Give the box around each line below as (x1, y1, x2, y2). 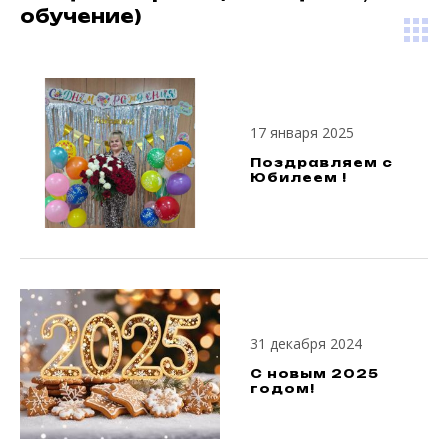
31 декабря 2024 (250, 334, 362, 353)
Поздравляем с (250, 155, 393, 170)
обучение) (20, 5, 141, 27)
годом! (250, 381, 315, 396)
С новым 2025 (250, 366, 379, 381)
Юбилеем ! (250, 170, 347, 185)
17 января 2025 (250, 123, 354, 142)
